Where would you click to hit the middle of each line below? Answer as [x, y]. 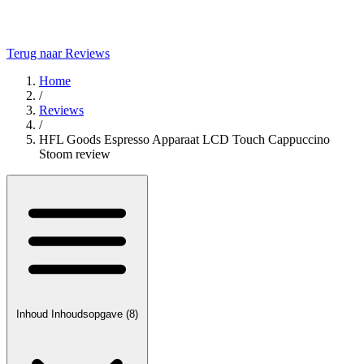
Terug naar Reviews [58, 53]
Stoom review [75, 154]
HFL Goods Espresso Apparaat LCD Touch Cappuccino [184, 139]
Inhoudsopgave [89, 314]
